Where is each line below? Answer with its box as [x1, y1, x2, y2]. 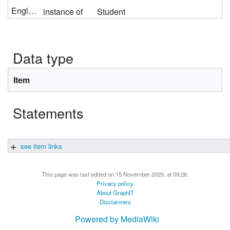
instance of [43, 6, 83, 18]
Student [97, 6, 126, 18]
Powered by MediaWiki [75, 213, 159, 225]
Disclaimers [99, 198, 131, 206]
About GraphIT [96, 188, 134, 197]
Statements [13, 102, 84, 123]
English [28, 5, 37, 17]
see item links [18, 141, 62, 151]
